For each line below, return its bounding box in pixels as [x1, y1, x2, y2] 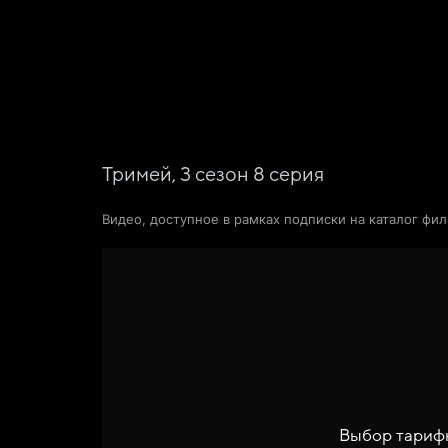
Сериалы [221, 16, 284, 32]
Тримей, [102, 164, 180, 186]
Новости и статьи [312, 16, 435, 32]
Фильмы [135, 16, 193, 32]
